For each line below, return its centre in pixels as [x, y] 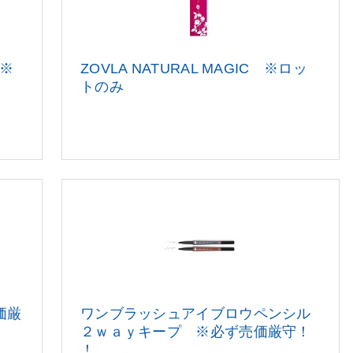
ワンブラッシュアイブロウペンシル [195, 314]
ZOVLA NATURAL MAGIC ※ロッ [193, 69]
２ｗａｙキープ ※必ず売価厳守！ [195, 332]
